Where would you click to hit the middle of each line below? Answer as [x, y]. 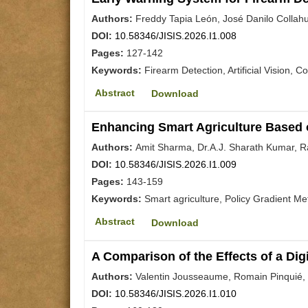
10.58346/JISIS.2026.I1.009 [176, 165]
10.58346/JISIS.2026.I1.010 [176, 293]
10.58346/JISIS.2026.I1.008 [176, 36]
